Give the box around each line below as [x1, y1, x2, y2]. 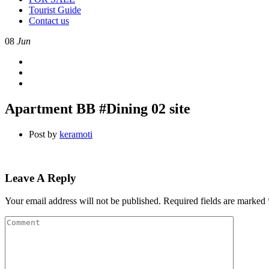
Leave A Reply [5, 171, 76, 184]
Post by [29, 128, 57, 139]
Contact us [29, 16, 69, 26]
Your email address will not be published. [5, 196, 161, 207]
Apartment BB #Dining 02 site [5, 100, 190, 116]
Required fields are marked [163, 196, 268, 207]
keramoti [59, 128, 92, 139]
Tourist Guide [29, 5, 81, 15]
